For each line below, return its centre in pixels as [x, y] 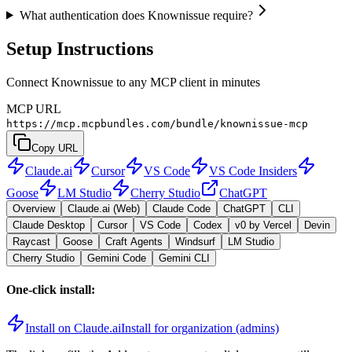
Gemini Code [117, 258]
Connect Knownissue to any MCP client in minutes [133, 82]
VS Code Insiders [253, 170]
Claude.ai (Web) [104, 208]
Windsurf [195, 241]
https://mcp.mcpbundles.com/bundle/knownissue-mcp [157, 123]
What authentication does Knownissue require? [136, 15]
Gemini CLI [184, 258]
